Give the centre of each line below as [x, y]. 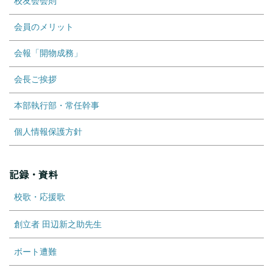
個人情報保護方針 [48, 132]
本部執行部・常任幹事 [57, 105]
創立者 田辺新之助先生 [58, 224]
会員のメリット [44, 27]
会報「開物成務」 [48, 53]
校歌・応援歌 [40, 197]
